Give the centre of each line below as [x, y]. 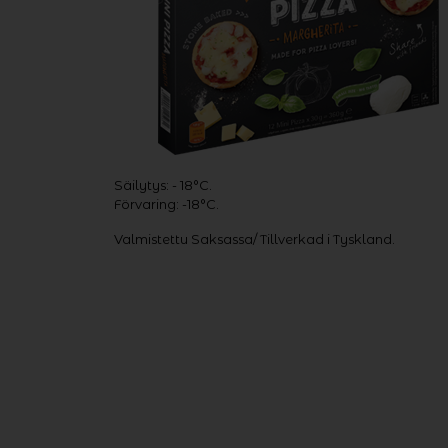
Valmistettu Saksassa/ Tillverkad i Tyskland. [254, 239]
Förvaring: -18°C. [166, 204]
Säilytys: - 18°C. [163, 185]
